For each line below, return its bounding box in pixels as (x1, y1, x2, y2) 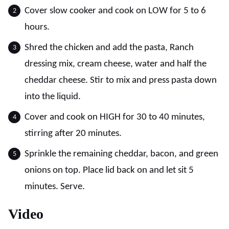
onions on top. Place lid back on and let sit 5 (25, 166, 194, 175)
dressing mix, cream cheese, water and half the (25, 59, 207, 69)
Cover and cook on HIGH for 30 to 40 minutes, (25, 112, 205, 122)
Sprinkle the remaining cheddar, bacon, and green (25, 149, 218, 159)
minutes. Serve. (25, 182, 85, 192)
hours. (25, 22, 50, 32)
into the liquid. (25, 92, 81, 102)
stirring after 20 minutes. (25, 129, 122, 139)
